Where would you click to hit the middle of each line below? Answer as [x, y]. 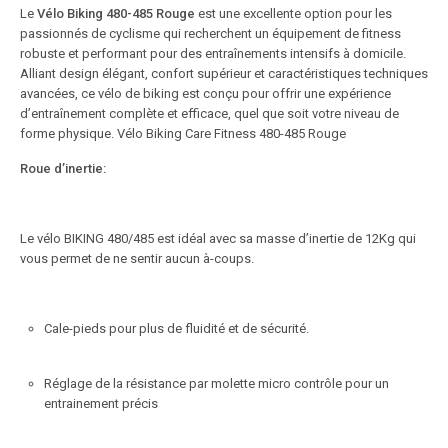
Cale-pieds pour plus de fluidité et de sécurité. [176, 328]
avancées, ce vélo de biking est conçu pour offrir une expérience [205, 93]
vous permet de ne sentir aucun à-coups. [137, 258]
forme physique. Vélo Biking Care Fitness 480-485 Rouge [183, 133]
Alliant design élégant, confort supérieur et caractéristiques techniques [224, 73]
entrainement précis [101, 403]
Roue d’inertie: [63, 168]
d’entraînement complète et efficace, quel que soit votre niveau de [209, 113]
